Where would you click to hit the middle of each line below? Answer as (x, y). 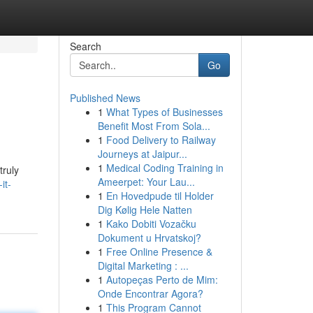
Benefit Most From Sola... (154, 126)
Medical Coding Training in (165, 168)
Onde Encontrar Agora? (150, 293)
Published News (105, 98)
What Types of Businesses (164, 112)
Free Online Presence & (159, 252)
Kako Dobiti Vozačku (151, 224)
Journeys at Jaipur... (142, 154)
